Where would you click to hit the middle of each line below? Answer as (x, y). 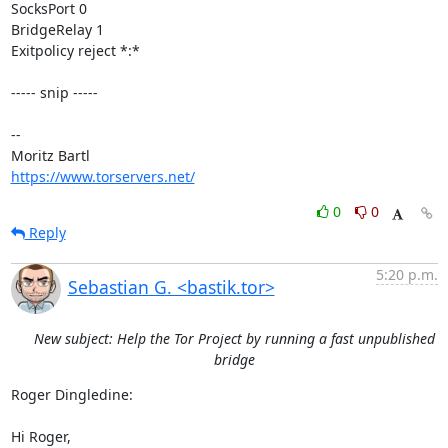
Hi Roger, (40, 436)
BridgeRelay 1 (57, 29)
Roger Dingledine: (71, 394)
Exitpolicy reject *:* (75, 50)
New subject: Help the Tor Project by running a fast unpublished (234, 338)
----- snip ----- (54, 92)
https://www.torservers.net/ (102, 176)
